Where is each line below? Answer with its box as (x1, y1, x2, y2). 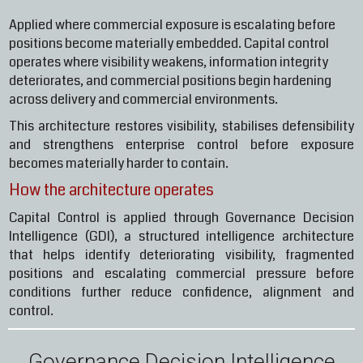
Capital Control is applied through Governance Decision (9, 208, 354, 228)
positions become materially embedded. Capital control (9, 34, 329, 53)
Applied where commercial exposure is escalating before (9, 15, 335, 35)
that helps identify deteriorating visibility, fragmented (9, 246, 354, 265)
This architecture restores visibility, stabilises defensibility (9, 117, 354, 136)
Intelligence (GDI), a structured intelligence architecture (9, 227, 354, 246)
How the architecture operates (9, 179, 214, 202)
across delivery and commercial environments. (9, 90, 280, 109)
